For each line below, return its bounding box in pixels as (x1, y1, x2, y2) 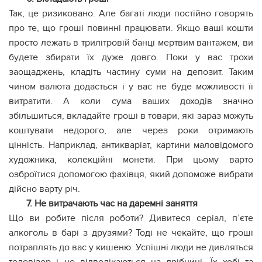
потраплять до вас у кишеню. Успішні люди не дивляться (9, 242, 253, 253)
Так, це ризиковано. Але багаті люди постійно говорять (9, 8, 253, 19)
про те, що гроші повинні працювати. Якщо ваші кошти (9, 22, 253, 34)
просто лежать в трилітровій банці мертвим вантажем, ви (9, 37, 253, 49)
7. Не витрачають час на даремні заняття (26, 198, 200, 209)
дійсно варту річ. (9, 183, 80, 195)
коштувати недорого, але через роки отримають (9, 125, 253, 136)
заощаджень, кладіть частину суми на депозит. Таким (9, 66, 253, 78)
